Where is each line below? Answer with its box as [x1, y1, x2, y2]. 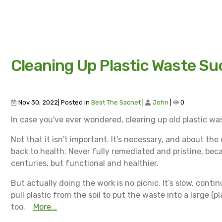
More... [33, 202, 57, 212]
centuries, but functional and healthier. [11, 159, 159, 168]
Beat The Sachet [91, 99, 141, 107]
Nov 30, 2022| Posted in [17, 99, 91, 107]
